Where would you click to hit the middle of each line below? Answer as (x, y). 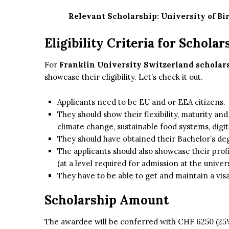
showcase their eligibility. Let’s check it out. (124, 77)
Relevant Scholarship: (115, 16)
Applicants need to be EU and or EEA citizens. (141, 102)
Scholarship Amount (107, 200)
